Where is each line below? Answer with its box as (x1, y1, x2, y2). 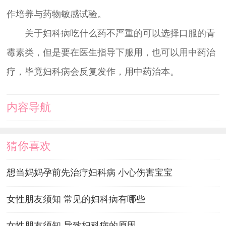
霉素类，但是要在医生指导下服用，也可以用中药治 (6, 47, 215, 58)
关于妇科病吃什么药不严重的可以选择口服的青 (6, 28, 215, 39)
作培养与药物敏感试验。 (6, 9, 106, 20)
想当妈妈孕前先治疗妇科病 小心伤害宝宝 (6, 167, 173, 178)
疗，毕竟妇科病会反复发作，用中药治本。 (6, 67, 179, 77)
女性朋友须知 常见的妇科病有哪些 (6, 194, 145, 204)
